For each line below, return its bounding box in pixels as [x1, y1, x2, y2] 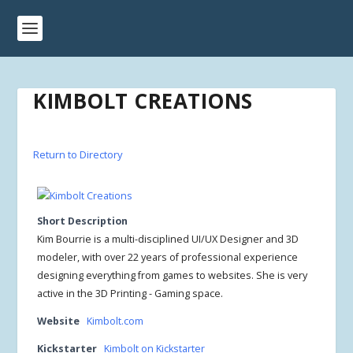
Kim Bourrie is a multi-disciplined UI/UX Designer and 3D [37, 232, 299, 246]
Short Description [37, 214, 128, 228]
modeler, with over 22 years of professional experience [37, 251, 299, 264]
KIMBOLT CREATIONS [33, 87, 253, 115]
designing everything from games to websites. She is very [37, 269, 308, 282]
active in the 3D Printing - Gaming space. [37, 287, 224, 300]
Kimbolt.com [87, 314, 144, 328]
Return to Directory [33, 147, 124, 162]
